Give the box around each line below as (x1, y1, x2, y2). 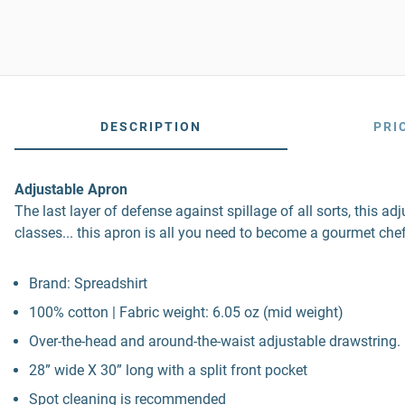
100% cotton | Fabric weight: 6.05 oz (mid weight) (29, 304, 344, 321)
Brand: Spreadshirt (29, 275, 147, 292)
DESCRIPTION (99, 119, 202, 134)
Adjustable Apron (14, 181, 127, 198)
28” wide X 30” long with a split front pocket (29, 362, 307, 379)
